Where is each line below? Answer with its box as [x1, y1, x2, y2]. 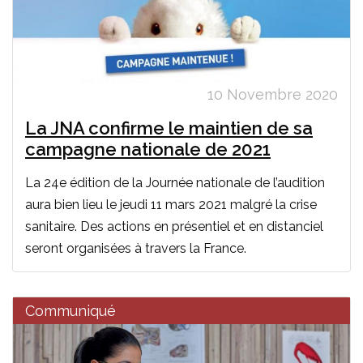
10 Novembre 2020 [207, 86, 338, 104]
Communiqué [25, 302, 116, 320]
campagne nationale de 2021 [25, 139, 271, 160]
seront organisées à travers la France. [25, 241, 246, 257]
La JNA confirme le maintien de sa [25, 117, 313, 139]
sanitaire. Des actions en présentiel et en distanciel [25, 219, 323, 235]
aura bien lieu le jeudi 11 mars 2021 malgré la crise [25, 197, 317, 213]
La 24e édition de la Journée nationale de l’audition [25, 175, 325, 191]
